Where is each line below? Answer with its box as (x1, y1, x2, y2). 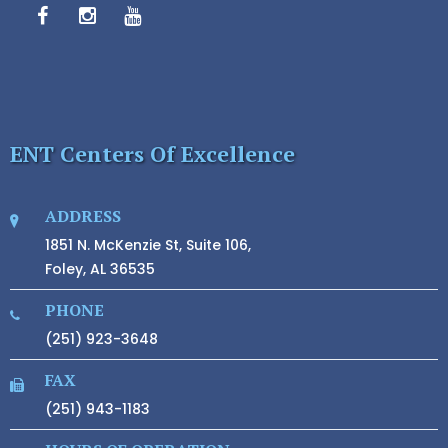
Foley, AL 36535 (45, 259, 155, 279)
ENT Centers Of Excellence (10, 139, 295, 168)
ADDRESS (45, 205, 121, 227)
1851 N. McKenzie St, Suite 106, (45, 235, 251, 255)
